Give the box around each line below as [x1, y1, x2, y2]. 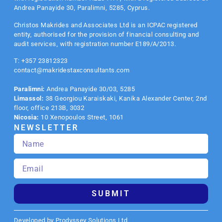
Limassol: [13, 95, 44, 103]
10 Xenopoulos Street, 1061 [39, 113, 124, 121]
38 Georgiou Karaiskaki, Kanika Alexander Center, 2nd [44, 95, 207, 103]
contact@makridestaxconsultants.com [13, 66, 130, 74]
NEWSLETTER [13, 123, 79, 133]
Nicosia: [13, 113, 39, 121]
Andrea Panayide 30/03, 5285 [45, 85, 135, 93]
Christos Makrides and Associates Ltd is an [13, 21, 147, 29]
